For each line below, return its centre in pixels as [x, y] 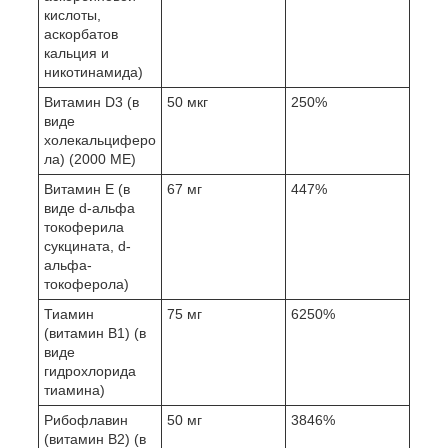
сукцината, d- [87, 245]
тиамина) [74, 389]
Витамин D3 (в [91, 101]
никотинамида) [93, 71]
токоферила [84, 226]
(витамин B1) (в [95, 332]
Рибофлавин [86, 419]
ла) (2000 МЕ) [90, 158]
